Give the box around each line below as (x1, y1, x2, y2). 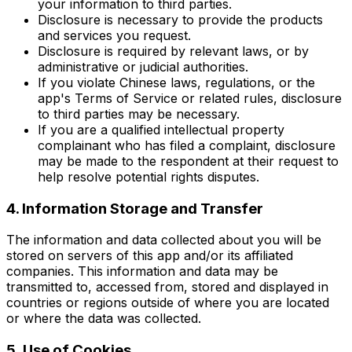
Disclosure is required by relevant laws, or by (38, 43, 309, 60)
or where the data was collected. (6, 310, 201, 327)
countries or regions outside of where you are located (6, 295, 329, 311)
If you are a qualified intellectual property (38, 122, 284, 138)
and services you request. (38, 27, 191, 44)
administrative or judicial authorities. (38, 59, 248, 75)
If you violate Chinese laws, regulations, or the (38, 75, 315, 91)
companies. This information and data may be (6, 263, 278, 280)
